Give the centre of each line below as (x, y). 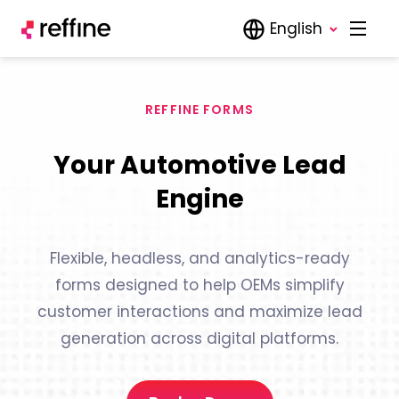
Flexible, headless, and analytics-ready (199, 258)
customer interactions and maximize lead (199, 311)
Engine (199, 199)
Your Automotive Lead (199, 165)
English (296, 28)
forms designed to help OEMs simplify (199, 285)
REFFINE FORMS (199, 109)
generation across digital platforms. (199, 338)
